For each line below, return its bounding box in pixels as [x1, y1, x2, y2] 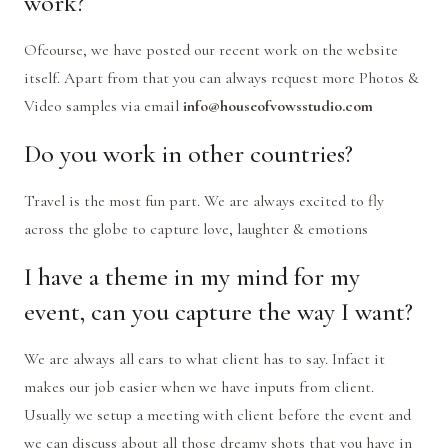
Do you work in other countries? [24, 138, 353, 170]
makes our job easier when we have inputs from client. [24, 377, 374, 398]
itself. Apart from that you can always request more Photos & [24, 68, 419, 89]
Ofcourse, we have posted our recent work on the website [24, 40, 398, 61]
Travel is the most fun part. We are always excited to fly [24, 191, 384, 212]
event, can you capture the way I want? [24, 296, 413, 328]
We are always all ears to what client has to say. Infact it [24, 349, 385, 370]
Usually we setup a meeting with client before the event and [24, 405, 411, 426]
